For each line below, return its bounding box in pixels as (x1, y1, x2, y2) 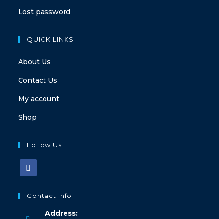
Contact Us (18, 76, 58, 85)
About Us (18, 57, 51, 66)
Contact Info (27, 192, 72, 200)
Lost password (18, 7, 71, 17)
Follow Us (27, 141, 62, 149)
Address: (45, 209, 78, 218)
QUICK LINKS (27, 35, 74, 44)
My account (18, 94, 60, 104)
